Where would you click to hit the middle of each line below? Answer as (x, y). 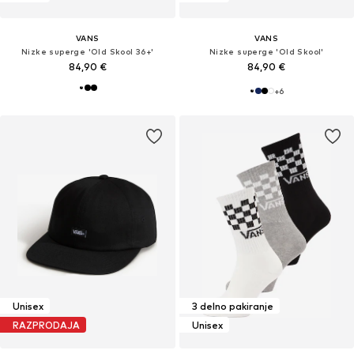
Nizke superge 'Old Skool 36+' (87, 52)
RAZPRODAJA (46, 325)
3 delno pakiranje (232, 306)
